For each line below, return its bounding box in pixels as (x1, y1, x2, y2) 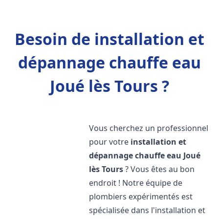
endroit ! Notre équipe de (89, 177, 183, 188)
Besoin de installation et (15, 28, 204, 49)
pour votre (89, 136, 131, 147)
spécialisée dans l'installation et (89, 205, 206, 216)
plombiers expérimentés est (89, 191, 193, 202)
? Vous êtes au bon (123, 164, 195, 175)
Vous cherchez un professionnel (89, 123, 209, 133)
